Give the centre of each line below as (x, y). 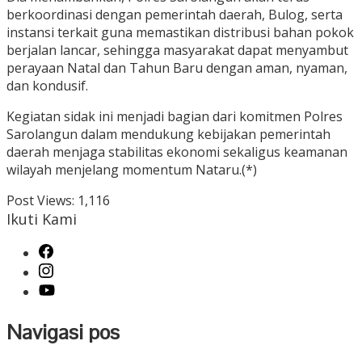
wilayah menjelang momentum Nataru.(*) (132, 169)
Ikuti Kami (42, 219)
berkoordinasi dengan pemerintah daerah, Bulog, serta (175, 14)
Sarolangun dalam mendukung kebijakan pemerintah (168, 134)
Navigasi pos (63, 333)
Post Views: (40, 200)
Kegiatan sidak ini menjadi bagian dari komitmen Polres (175, 116)
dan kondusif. (47, 85)
